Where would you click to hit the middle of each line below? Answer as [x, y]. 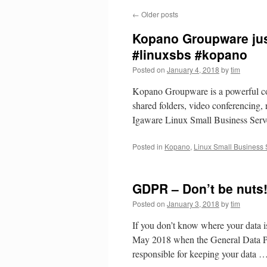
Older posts [159, 14]
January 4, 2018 [193, 69]
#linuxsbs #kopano [190, 54]
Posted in [148, 146]
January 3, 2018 [193, 204]
